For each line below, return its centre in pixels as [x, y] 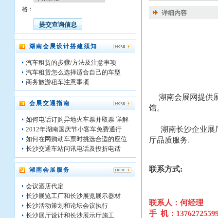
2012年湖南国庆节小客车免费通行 [74, 129]
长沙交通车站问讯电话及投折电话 [73, 149]
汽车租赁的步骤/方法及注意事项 [71, 63]
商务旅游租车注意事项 [57, 82]
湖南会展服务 [50, 170]
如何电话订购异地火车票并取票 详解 [77, 119]
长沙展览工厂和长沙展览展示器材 [73, 196]
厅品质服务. [169, 140]
